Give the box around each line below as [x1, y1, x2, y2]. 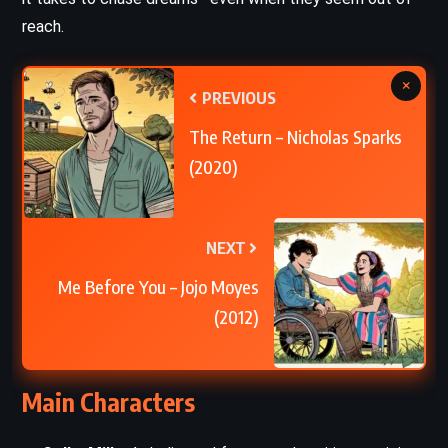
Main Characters [22, 385, 195, 418]
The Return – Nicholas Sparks [189, 124, 402, 148]
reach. [22, 16, 64, 36]
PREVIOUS [199, 87, 276, 108]
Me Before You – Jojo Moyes [58, 274, 259, 298]
